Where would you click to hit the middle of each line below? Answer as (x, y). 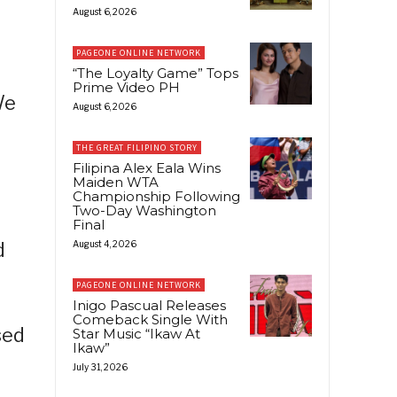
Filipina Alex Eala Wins (147, 167)
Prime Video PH (126, 87)
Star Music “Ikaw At (136, 333)
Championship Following (156, 196)
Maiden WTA (116, 182)
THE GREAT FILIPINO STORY (137, 147)
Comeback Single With (150, 319)
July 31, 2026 (100, 366)
